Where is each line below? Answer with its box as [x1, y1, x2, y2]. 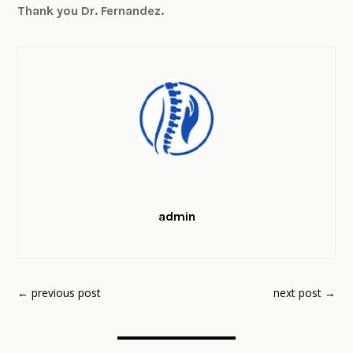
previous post [32, 285, 102, 300]
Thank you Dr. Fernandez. [17, 3, 165, 18]
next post [273, 285, 321, 300]
